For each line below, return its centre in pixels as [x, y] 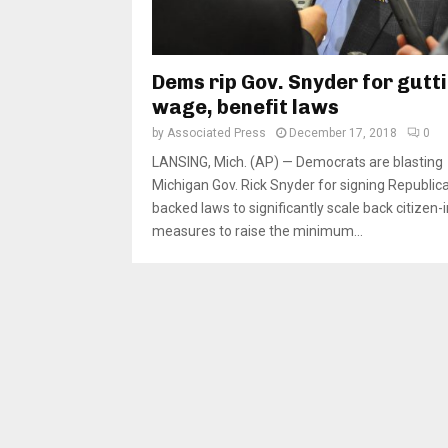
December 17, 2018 [343, 133]
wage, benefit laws [245, 107]
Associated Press [216, 133]
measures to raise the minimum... [257, 231]
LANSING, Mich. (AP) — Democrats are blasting [297, 162]
